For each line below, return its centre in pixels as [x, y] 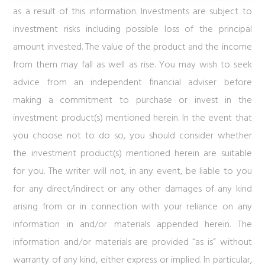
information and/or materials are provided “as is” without [132, 243]
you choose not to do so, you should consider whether [132, 136]
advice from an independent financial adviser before [132, 83]
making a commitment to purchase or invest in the [132, 101]
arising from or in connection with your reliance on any [132, 207]
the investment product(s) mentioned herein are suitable [132, 154]
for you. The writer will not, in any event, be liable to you [132, 172]
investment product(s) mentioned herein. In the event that [132, 118]
